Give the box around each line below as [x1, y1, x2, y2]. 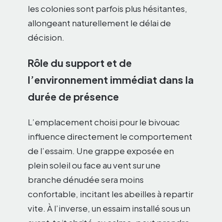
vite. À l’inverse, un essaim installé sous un [28, 203, 190, 214]
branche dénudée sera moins [28, 174, 144, 185]
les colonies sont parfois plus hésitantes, [28, 3, 187, 14]
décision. [28, 32, 64, 43]
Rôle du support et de [28, 56, 132, 69]
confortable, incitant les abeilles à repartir [28, 188, 193, 200]
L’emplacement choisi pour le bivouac [28, 116, 180, 128]
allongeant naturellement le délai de [28, 17, 171, 29]
